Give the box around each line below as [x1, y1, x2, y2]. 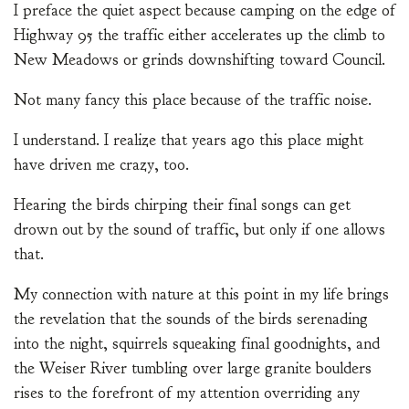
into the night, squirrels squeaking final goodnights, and [14, 333, 380, 355]
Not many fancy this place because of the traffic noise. [14, 89, 372, 111]
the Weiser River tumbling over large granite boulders [14, 358, 372, 380]
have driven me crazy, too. [14, 154, 189, 176]
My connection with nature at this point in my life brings [14, 284, 389, 306]
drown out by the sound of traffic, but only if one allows [14, 219, 385, 241]
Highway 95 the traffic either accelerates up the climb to [14, 25, 385, 47]
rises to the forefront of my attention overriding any [14, 383, 360, 404]
